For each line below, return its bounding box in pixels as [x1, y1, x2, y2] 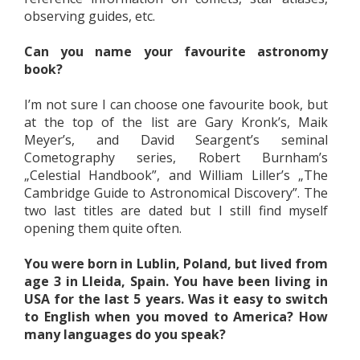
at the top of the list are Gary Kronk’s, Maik [24, 113, 328, 131]
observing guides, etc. [24, 7, 155, 25]
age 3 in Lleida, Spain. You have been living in [24, 272, 328, 290]
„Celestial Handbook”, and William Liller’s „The [24, 166, 328, 184]
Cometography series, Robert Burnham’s [24, 149, 328, 166]
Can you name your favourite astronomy [24, 43, 328, 60]
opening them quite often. [24, 219, 182, 237]
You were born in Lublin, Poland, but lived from [24, 255, 328, 272]
